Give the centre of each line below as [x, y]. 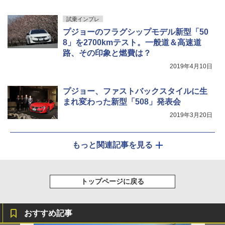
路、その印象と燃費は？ [107, 53]
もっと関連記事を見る [113, 145]
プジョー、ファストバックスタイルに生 [135, 91]
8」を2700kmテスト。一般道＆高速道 [132, 42]
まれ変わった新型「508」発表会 [122, 101]
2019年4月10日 [191, 66]
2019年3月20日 [191, 115]
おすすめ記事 [48, 213]
